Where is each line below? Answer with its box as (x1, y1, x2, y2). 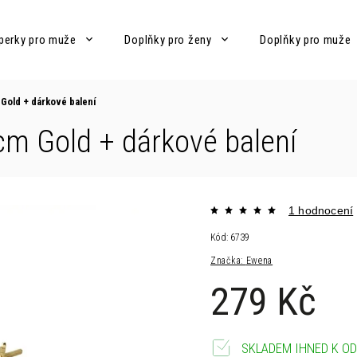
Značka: (210, 255, 246, 266)
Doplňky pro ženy (124, 33, 212, 47)
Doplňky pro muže (260, 33, 351, 47)
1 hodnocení (288, 204, 354, 217)
